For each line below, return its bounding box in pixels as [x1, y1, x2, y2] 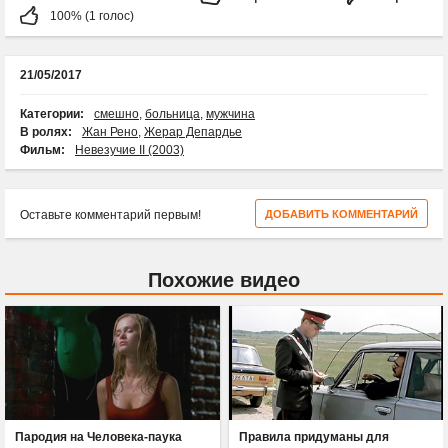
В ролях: [20, 125, 72, 140]
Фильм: [20, 143, 65, 158]
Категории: [20, 107, 84, 122]
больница [145, 107, 200, 122]
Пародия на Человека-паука [15, 429, 183, 444]
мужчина [206, 107, 255, 122]
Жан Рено [82, 125, 138, 140]
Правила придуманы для [238, 429, 389, 444]
